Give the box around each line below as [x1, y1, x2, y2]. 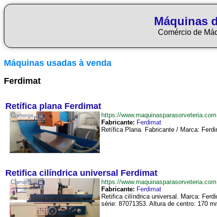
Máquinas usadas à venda [4, 58, 111, 68]
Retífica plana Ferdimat [5, 101, 101, 111]
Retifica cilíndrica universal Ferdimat [5, 168, 157, 178]
